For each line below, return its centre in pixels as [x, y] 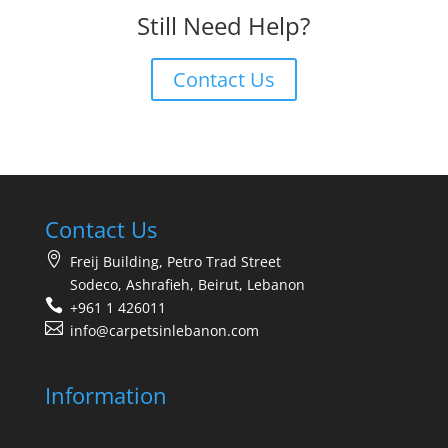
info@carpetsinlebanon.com [164, 331]
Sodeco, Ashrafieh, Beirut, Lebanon [187, 285]
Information [105, 394]
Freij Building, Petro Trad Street [175, 262]
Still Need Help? [224, 26]
